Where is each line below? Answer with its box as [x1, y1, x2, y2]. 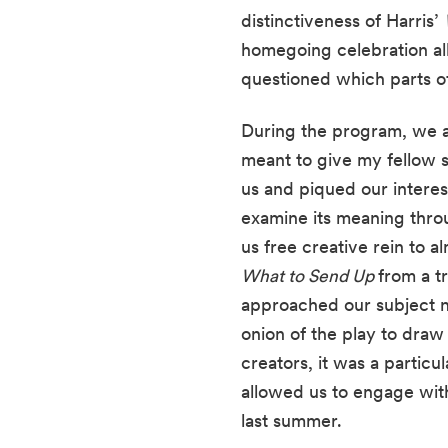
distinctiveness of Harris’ [240, 10, 444, 32]
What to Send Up [240, 265, 378, 287]
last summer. [240, 410, 347, 432]
